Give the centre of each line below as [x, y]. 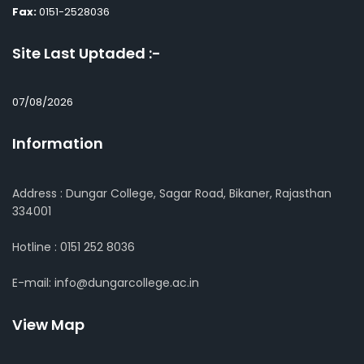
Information [58, 144]
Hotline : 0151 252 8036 [74, 247]
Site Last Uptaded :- [87, 54]
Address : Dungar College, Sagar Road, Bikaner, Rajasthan [172, 194]
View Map [48, 325]
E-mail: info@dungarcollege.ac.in [106, 283]
